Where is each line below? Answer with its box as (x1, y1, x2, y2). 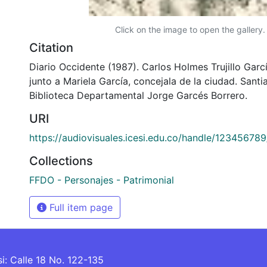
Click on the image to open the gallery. (115, 24, 265, 35)
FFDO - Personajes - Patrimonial (29, 173, 174, 186)
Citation (29, 40, 73, 55)
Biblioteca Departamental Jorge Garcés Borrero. (29, 89, 247, 101)
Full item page (46, 201, 113, 213)
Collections (29, 153, 93, 168)
